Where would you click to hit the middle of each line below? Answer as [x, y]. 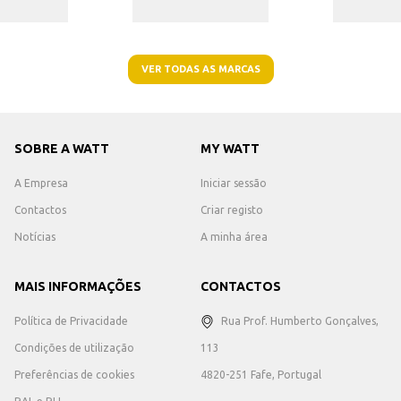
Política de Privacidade [71, 321]
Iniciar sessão [234, 183]
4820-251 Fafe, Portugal [261, 375]
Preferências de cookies [74, 375]
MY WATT [230, 149]
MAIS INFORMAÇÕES [78, 286]
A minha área [234, 237]
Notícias [35, 237]
